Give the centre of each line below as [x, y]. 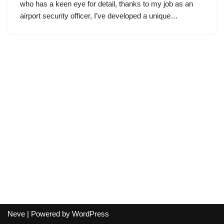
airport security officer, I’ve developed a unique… [100, 16]
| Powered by [48, 214]
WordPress [90, 214]
